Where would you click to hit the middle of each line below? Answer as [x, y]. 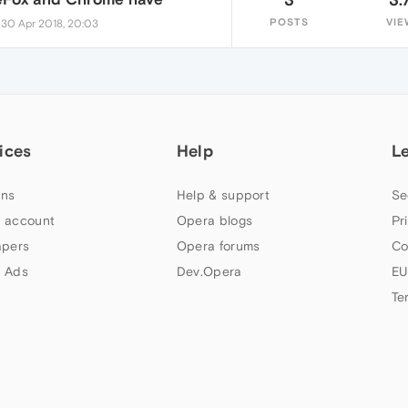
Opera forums [218, 246]
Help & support [223, 195]
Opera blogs [214, 220]
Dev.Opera [209, 271]
